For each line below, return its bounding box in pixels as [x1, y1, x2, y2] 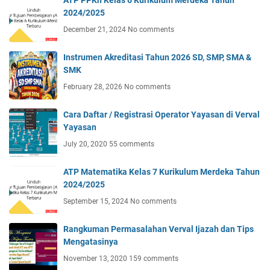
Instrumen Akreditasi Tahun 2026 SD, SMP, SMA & [63, 52, 251, 63]
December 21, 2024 [63, 25, 128, 34]
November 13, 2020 [63, 254, 129, 263]
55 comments [109, 140, 154, 149]
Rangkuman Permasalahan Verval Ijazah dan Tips [63, 224, 254, 234]
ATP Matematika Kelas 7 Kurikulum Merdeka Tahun [63, 167, 260, 177]
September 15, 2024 [63, 197, 130, 206]
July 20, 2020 [63, 140, 109, 149]
